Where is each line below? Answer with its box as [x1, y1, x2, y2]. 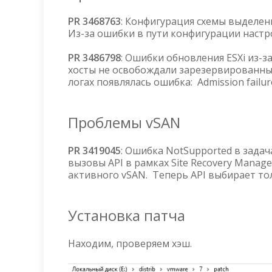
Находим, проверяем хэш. [68, 237, 192, 250]
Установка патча [68, 205, 185, 225]
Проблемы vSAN [68, 112, 180, 132]
